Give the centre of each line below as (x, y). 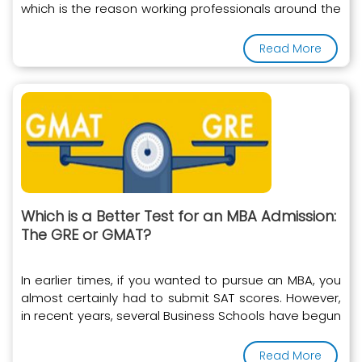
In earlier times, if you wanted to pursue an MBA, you (181, 280)
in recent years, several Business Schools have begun (181, 315)
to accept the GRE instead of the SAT (131, 333)
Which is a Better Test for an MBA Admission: (179, 216)
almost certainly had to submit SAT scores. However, (181, 297)
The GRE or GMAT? (86, 234)
